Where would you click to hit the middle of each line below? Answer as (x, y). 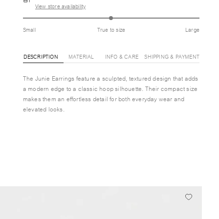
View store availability (60, 6)
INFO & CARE (122, 56)
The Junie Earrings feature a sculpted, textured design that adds (110, 78)
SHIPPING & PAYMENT (172, 56)
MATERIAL (81, 56)
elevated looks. (44, 109)
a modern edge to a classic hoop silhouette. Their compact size (110, 88)
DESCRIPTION (41, 56)
